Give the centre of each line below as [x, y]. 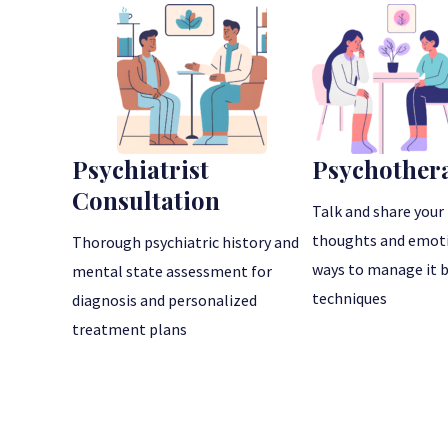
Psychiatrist [140, 168]
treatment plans [129, 328]
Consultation [146, 199]
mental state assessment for [172, 270]
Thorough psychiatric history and [185, 241]
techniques [349, 297]
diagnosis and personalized [164, 299]
